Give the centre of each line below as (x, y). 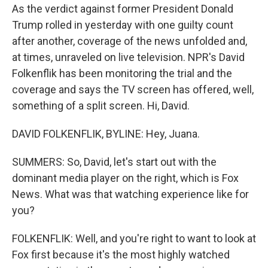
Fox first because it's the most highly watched (121, 255)
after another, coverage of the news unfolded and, (130, 41)
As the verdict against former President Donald (123, 9)
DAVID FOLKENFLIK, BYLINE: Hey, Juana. (106, 134)
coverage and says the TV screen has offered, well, (133, 89)
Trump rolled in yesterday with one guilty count (123, 25)
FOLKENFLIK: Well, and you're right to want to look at (134, 238)
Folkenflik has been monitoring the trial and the (122, 73)
